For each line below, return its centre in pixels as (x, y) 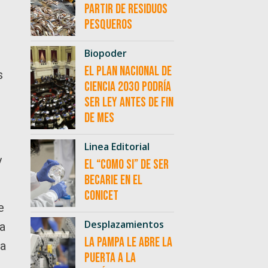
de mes (99, 118)
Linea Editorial (117, 147)
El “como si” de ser (126, 165)
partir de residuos (126, 10)
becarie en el (113, 181)
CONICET (101, 196)
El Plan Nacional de (128, 72)
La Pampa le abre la (128, 243)
